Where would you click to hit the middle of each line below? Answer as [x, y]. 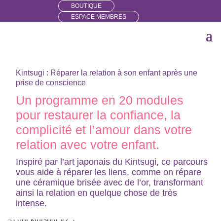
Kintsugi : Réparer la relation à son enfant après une [107, 73]
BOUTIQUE [86, 6]
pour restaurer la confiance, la [98, 115]
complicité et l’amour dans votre [104, 130]
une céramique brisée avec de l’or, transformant [110, 183]
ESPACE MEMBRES [99, 17]
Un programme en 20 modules [100, 100]
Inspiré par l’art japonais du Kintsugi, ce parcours [112, 162]
